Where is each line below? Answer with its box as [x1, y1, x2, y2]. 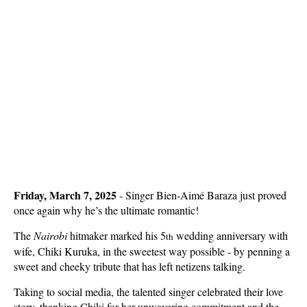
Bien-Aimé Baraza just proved [156, 188, 286, 202]
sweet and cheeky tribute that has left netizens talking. [14, 259, 245, 273]
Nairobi [34, 228, 70, 243]
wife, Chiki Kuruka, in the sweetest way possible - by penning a [14, 244, 290, 258]
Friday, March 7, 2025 [14, 187, 119, 203]
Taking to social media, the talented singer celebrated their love [14, 284, 283, 299]
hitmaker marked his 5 [70, 228, 166, 243]
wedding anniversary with [173, 228, 288, 243]
